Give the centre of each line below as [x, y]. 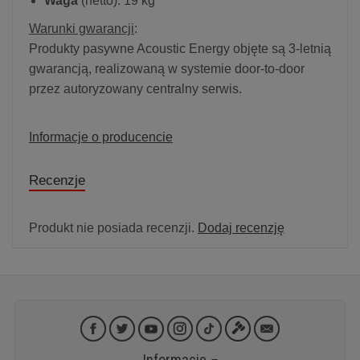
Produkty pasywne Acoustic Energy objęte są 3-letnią [180, 48]
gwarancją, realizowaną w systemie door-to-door [167, 68]
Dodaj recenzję [241, 227]
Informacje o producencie [101, 137]
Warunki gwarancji [82, 28]
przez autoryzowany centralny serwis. [135, 88]
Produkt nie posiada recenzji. [113, 227]
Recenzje [57, 180]
